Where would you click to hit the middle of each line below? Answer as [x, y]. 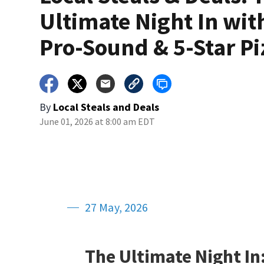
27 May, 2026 [117, 207]
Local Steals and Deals [106, 107]
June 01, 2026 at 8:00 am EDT [98, 122]
